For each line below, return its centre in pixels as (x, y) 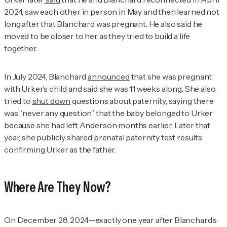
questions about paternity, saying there (142, 101)
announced (109, 77)
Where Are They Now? (58, 187)
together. (21, 48)
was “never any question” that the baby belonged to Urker (109, 113)
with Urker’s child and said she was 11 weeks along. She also (110, 89)
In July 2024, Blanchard (46, 77)
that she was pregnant (171, 77)
